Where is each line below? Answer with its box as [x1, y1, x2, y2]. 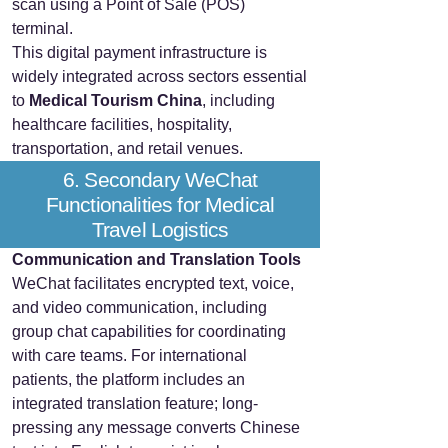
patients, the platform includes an [12, 371, 245, 388]
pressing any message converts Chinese [12, 419, 300, 436]
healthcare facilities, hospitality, [12, 116, 232, 133]
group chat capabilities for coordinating [12, 323, 286, 340]
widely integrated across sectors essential [12, 68, 307, 85]
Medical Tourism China [29, 92, 202, 109]
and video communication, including [12, 299, 267, 316]
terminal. [12, 20, 73, 37]
